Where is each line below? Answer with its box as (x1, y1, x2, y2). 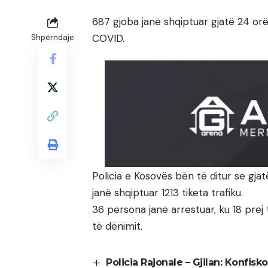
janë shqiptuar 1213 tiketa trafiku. (92, 185, 243, 199)
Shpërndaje (31, 32, 74, 42)
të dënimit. (92, 219, 142, 233)
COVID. (92, 31, 124, 45)
